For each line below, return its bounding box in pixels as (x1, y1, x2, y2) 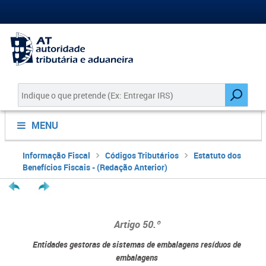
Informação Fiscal (22, 150, 90, 161)
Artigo (113, 217, 142, 231)
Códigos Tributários (104, 150, 179, 161)
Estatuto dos (193, 150, 241, 161)
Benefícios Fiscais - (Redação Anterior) (22, 161, 167, 173)
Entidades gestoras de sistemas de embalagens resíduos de (33, 239, 241, 250)
